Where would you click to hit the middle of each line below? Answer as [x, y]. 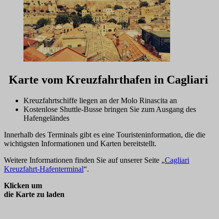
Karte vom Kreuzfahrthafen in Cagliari [109, 79]
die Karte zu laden [34, 194]
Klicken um [23, 185]
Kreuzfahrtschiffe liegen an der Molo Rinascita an [100, 100]
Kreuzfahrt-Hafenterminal [44, 169]
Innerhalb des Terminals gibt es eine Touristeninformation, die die [105, 134]
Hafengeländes [46, 118]
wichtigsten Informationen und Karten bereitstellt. [80, 143]
